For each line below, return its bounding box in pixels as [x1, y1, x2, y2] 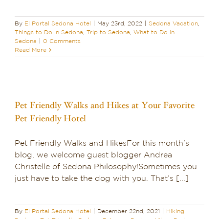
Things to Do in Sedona [15, 29, 83, 36]
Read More [15, 47, 46, 53]
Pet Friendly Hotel [15, 113, 86, 125]
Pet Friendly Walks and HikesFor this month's [15, 139, 189, 148]
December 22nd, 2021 [97, 208, 160, 215]
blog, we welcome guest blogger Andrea [15, 151, 172, 159]
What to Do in [133, 29, 175, 36]
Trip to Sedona [87, 29, 130, 36]
